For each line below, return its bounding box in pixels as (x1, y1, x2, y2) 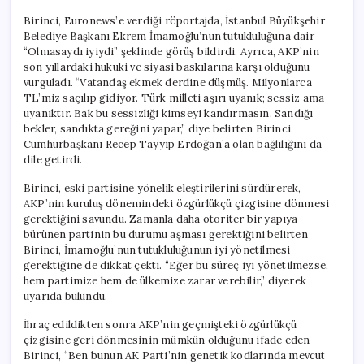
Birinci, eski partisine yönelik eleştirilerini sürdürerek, (24, 180, 301, 195)
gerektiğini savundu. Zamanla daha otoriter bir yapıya (24, 211, 298, 226)
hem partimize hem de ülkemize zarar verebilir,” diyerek (24, 273, 307, 288)
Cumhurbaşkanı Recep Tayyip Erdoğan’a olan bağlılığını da (24, 136, 323, 151)
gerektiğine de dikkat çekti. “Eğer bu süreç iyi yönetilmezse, (24, 258, 329, 272)
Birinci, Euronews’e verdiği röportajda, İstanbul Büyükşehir (24, 13, 325, 28)
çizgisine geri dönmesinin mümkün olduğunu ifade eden (24, 332, 310, 347)
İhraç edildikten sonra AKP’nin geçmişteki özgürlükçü (24, 317, 297, 331)
